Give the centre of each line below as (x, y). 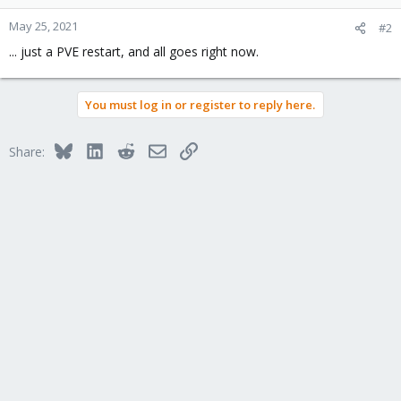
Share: (27, 152)
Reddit (152, 149)
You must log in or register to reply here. (200, 105)
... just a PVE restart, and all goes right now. (134, 51)
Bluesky (94, 149)
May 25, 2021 (43, 26)
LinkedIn (127, 149)
